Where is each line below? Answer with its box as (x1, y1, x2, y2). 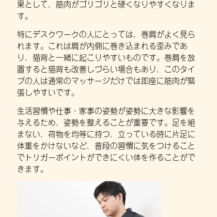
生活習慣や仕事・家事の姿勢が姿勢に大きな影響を (17, 105, 195, 116)
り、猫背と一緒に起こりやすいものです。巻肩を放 (17, 51, 195, 62)
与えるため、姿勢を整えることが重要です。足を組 (17, 116, 195, 127)
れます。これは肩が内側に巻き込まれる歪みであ (17, 40, 187, 50)
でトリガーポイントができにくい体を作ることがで (17, 151, 195, 162)
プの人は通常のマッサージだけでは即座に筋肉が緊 (17, 75, 195, 85)
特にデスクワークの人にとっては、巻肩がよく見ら (17, 28, 195, 39)
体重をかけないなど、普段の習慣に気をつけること (17, 139, 195, 151)
